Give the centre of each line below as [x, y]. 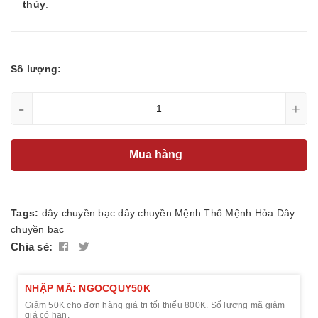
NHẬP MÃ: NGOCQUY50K [88, 288]
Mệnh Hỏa [250, 213]
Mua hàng [157, 155]
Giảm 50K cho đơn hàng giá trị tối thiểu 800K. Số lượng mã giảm [155, 305]
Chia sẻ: [32, 246]
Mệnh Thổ [198, 213]
